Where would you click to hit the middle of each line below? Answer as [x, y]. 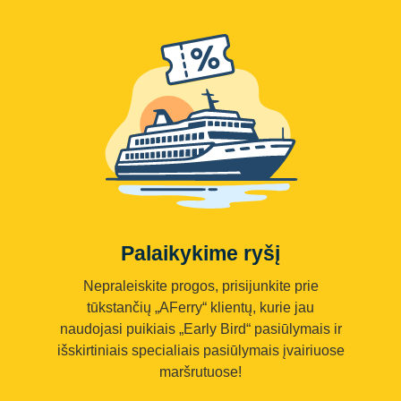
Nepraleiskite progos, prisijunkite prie [200, 286]
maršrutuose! [200, 371]
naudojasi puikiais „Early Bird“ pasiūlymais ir [200, 328]
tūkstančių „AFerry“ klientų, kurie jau [200, 307]
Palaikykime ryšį [200, 253]
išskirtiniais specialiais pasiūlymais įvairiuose [200, 350]
